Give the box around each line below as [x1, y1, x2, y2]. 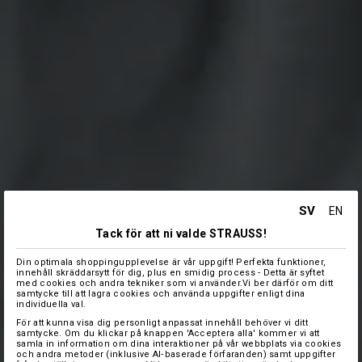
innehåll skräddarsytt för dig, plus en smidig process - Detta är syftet [16, 267, 325, 278]
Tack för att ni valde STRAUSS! [95, 226, 267, 240]
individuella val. [16, 298, 86, 309]
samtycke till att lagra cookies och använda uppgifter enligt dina [16, 288, 305, 299]
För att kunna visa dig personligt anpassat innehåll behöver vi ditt [16, 317, 309, 328]
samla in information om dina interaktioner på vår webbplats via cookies [16, 338, 342, 349]
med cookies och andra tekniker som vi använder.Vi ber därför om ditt [16, 277, 334, 288]
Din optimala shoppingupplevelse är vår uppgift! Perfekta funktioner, [16, 256, 326, 267]
